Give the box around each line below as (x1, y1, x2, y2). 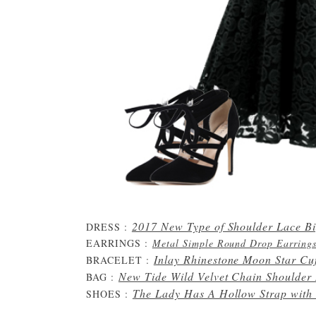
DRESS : (86, 220, 132, 233)
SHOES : (86, 287, 133, 300)
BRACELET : (86, 253, 154, 267)
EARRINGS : (86, 236, 152, 250)
